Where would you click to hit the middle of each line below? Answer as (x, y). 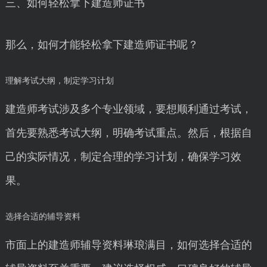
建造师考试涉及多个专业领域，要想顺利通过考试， (128, 109)
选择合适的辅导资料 (43, 217)
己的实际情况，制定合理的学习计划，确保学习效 (123, 157)
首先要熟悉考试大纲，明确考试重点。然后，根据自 (128, 133)
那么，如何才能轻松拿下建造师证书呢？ (102, 45)
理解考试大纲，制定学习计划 (59, 81)
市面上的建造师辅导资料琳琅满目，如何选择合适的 (128, 245)
